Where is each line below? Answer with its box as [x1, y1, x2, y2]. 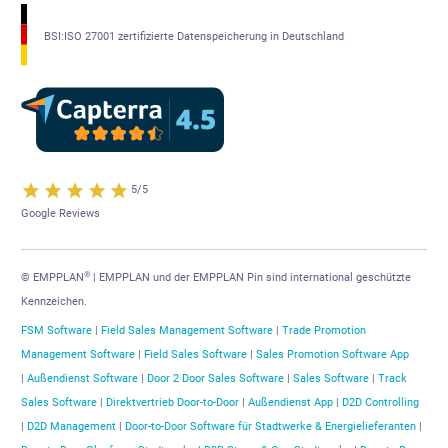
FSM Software [21, 324, 92, 338]
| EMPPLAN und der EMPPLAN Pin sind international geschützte [90, 271, 411, 285]
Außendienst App [248, 396, 333, 410]
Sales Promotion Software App [256, 348, 409, 362]
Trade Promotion [282, 324, 366, 338]
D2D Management [27, 420, 116, 434]
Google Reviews [21, 207, 100, 221]
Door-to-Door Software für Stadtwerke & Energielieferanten [125, 420, 416, 434]
